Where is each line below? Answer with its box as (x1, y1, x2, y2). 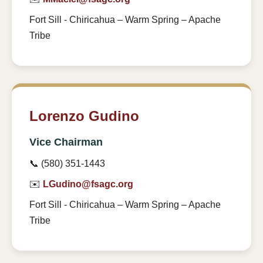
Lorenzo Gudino (29, 108, 139, 124)
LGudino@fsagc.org (43, 179, 133, 189)
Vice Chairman (29, 136, 103, 148)
